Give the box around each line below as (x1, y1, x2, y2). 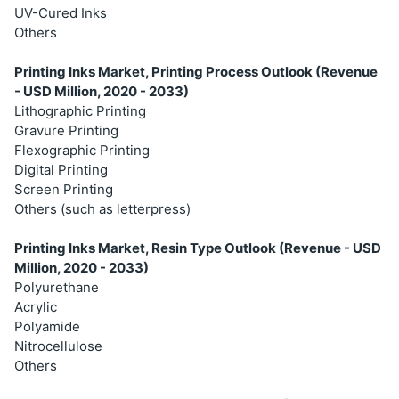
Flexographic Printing (14, 141, 150, 159)
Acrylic (14, 297, 57, 315)
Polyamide (14, 317, 80, 335)
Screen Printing (14, 180, 113, 198)
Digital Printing (14, 160, 108, 178)
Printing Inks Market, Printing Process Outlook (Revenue (14, 62, 378, 80)
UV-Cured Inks (14, 4, 107, 21)
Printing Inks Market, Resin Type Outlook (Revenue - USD (14, 239, 381, 256)
